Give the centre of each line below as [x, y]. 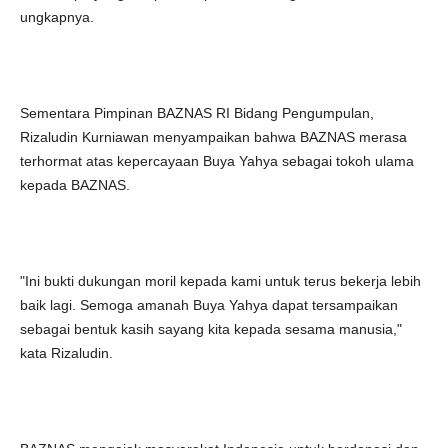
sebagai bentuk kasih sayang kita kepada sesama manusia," [211, 329]
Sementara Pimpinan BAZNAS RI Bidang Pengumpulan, [197, 113]
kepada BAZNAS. [75, 185]
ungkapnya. [57, 17]
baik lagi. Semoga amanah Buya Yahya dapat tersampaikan [209, 305]
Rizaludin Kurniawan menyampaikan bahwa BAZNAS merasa [213, 137]
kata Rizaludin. [66, 353]
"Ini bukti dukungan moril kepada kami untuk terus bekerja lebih [220, 281]
